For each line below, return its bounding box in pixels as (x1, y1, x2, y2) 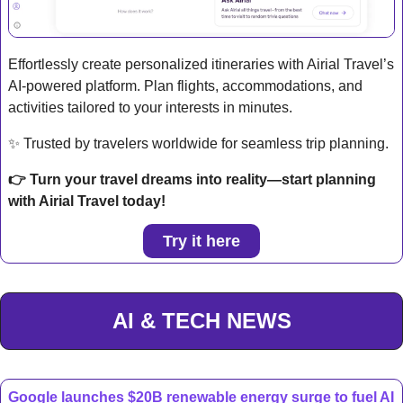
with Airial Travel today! (8, 193, 166, 209)
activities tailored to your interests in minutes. (8, 99, 292, 115)
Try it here (163, 231, 240, 250)
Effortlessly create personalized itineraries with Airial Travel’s (8, 56, 394, 72)
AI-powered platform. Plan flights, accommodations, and (8, 77, 363, 94)
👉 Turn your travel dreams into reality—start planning (8, 171, 376, 187)
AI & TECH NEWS (112, 308, 291, 333)
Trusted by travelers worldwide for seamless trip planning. (20, 135, 389, 151)
